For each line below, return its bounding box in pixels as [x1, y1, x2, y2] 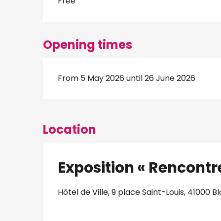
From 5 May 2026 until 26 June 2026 [58, 73, 196, 84]
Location [43, 121, 96, 138]
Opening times [43, 37, 133, 53]
